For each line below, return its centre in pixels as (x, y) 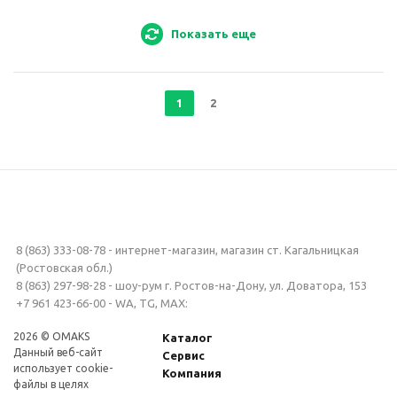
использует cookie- (63, 368)
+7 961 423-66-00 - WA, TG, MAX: (103, 303)
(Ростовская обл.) (64, 268)
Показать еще (214, 34)
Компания (192, 373)
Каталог (188, 338)
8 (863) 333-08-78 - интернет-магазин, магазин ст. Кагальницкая (187, 250)
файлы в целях (51, 384)
